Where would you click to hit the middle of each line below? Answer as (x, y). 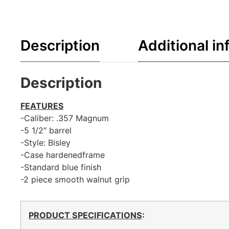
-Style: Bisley (45, 142)
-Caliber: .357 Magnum (65, 118)
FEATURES (42, 106)
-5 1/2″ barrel (46, 130)
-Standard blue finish (61, 167)
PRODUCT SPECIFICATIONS (85, 215)
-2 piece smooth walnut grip (75, 179)
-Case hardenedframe (63, 155)
